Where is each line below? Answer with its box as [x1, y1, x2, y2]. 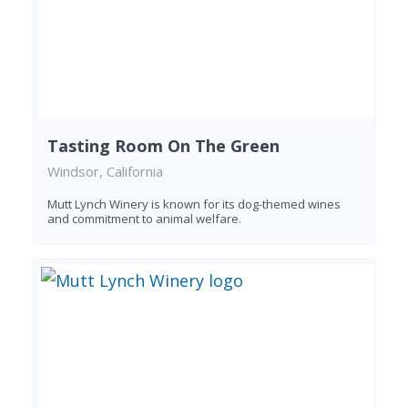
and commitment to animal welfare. [47, 209, 241, 227]
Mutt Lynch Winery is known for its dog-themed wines [47, 195, 341, 212]
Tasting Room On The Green [47, 134, 280, 157]
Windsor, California [47, 161, 163, 180]
